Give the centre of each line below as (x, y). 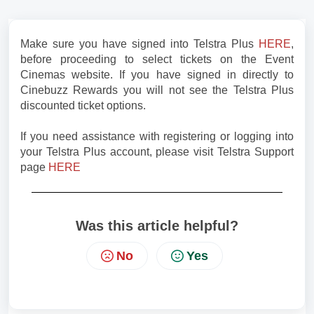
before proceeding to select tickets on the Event (157, 59)
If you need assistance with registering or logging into (157, 136)
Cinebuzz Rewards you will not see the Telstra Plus (157, 90)
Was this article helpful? (157, 226)
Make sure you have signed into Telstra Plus (139, 44)
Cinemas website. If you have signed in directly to (157, 75)
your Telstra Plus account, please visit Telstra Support (157, 152)
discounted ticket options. (83, 105)
